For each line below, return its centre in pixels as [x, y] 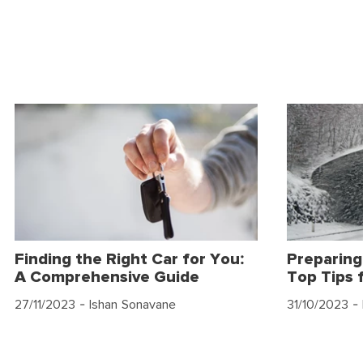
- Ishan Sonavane [126, 305]
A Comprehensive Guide [107, 277]
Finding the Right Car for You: [130, 259]
